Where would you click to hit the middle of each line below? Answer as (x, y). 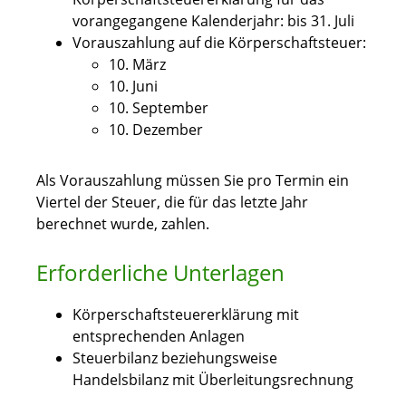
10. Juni (133, 87)
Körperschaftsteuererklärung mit (186, 315)
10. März (137, 65)
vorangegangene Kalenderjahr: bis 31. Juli (213, 21)
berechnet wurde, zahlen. (123, 224)
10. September (159, 108)
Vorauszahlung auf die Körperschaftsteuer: (219, 43)
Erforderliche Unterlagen (160, 273)
